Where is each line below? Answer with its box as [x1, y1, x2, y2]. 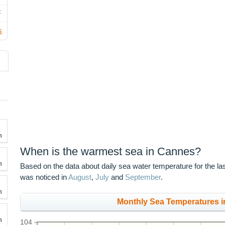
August [68, 173, 92, 182]
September [125, 173, 161, 182]
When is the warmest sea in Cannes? [20, 145, 201, 158]
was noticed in [20, 173, 69, 182]
